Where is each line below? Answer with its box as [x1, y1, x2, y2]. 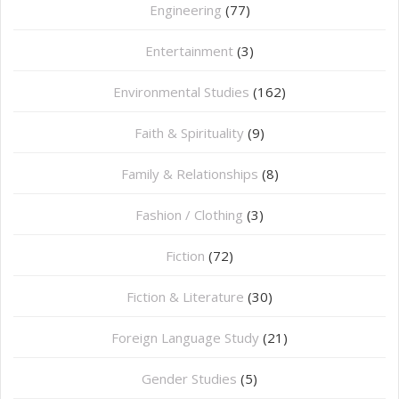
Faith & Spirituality [134, 124, 244, 142]
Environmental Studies [113, 83, 249, 102]
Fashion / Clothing [135, 206, 243, 224]
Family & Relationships [120, 165, 258, 183]
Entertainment [145, 42, 233, 61]
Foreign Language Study [111, 329, 259, 347]
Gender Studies [142, 370, 237, 388]
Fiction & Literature [126, 288, 244, 306]
